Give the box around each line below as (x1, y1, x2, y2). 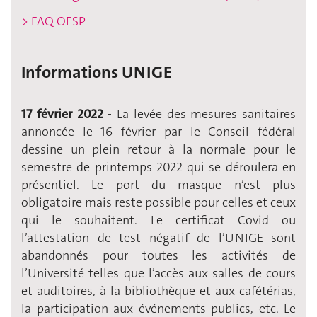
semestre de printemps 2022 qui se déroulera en (21, 158, 296, 176)
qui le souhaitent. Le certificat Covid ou (21, 212, 296, 229)
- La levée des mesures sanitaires (103, 105, 296, 123)
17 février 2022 (21, 105, 103, 123)
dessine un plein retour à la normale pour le (21, 141, 296, 158)
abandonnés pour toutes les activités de (21, 247, 296, 265)
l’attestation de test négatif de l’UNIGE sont (21, 229, 296, 247)
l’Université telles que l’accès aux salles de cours (21, 265, 296, 282)
